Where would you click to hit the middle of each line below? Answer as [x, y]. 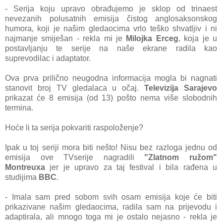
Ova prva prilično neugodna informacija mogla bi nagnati [111, 78]
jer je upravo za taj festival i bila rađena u [131, 167]
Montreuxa [25, 167]
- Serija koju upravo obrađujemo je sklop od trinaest [111, 9]
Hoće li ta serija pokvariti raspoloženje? [74, 128]
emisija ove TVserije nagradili [75, 158]
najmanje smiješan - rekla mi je [66, 39]
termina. [19, 108]
